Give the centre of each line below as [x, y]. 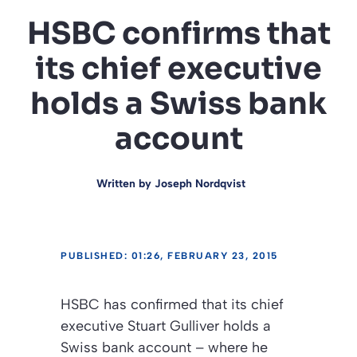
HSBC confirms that [178, 34]
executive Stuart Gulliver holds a [166, 326]
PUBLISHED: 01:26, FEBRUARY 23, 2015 [169, 256]
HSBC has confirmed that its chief [172, 305]
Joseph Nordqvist [200, 184]
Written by [125, 184]
